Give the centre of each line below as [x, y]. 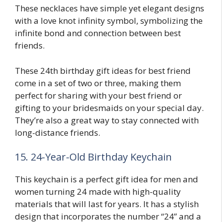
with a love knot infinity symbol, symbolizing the [109, 21]
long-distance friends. [57, 132]
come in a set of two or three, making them [98, 83]
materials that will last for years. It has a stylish [107, 204]
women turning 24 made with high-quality [98, 192]
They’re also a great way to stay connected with [107, 120]
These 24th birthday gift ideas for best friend [103, 70]
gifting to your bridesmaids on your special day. [109, 108]
